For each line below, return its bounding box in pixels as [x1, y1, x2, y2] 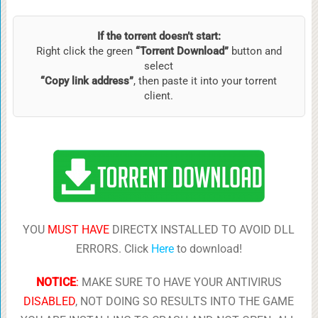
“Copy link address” [40, 74, 134, 87]
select [144, 59, 174, 72]
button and [228, 44, 282, 57]
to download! [173, 241, 242, 256]
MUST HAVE [48, 222, 110, 236]
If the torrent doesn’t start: [97, 29, 221, 43]
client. [144, 89, 174, 102]
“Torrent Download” [135, 44, 229, 57]
